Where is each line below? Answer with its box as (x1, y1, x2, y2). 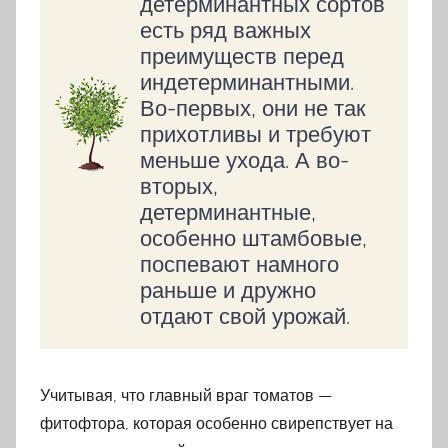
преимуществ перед (140, 42, 344, 69)
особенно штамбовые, (140, 224, 367, 251)
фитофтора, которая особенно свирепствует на (40, 413, 393, 433)
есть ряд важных (140, 16, 311, 43)
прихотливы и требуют (140, 120, 371, 147)
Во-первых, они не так (140, 94, 366, 121)
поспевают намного (140, 250, 339, 277)
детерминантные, (140, 198, 316, 225)
